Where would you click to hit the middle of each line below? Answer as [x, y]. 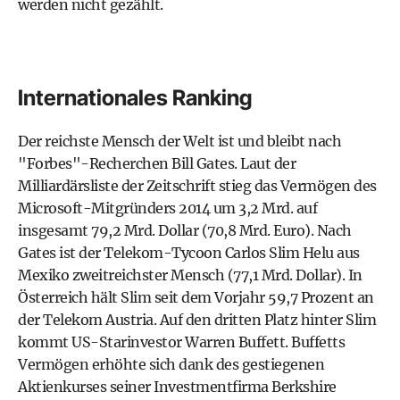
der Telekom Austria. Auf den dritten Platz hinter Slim [197, 320]
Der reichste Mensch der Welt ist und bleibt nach [179, 141]
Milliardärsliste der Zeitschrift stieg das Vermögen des [197, 186]
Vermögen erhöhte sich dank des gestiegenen [171, 364]
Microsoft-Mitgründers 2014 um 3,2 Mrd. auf [167, 208]
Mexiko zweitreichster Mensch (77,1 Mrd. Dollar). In [190, 275]
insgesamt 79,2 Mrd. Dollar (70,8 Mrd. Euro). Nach [185, 230]
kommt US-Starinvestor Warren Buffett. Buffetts [181, 342]
